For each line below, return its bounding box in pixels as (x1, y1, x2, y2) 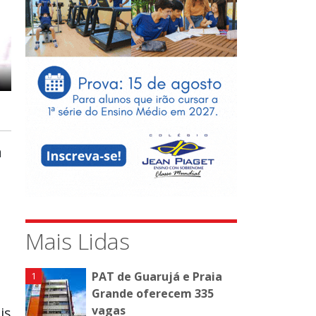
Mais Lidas (25, 226, 130, 257)
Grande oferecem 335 (92, 286, 214, 302)
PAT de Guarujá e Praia (92, 269, 222, 285)
